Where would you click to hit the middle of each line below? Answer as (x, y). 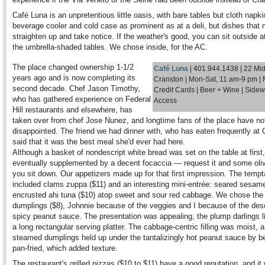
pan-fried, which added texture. (65, 248)
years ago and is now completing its (74, 78)
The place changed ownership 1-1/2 (73, 67)
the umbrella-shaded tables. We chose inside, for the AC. (110, 47)
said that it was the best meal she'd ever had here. (99, 142)
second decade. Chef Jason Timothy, (76, 88)
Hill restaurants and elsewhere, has (72, 110)
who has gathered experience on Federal (82, 99)
